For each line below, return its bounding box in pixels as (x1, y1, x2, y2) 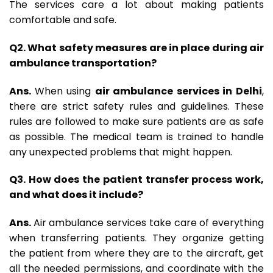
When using (34, 83, 95, 98)
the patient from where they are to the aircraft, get (9, 246, 264, 261)
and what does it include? (9, 188, 143, 202)
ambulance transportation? (9, 55, 157, 70)
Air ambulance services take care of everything (33, 216, 264, 230)
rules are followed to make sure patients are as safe (9, 114, 264, 129)
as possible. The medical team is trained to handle (9, 129, 264, 144)
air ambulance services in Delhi (94, 83, 263, 98)
